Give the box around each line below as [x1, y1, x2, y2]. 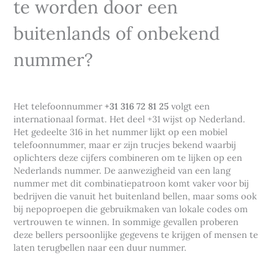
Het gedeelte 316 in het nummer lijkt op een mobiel [13, 126, 228, 138]
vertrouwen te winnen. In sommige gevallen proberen [13, 216, 239, 228]
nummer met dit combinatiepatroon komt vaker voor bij [13, 177, 250, 190]
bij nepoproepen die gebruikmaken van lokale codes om [13, 203, 248, 215]
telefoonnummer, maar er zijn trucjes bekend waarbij [13, 139, 237, 151]
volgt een [169, 100, 210, 113]
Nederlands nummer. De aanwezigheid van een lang [13, 165, 231, 177]
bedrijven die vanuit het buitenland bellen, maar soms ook [13, 190, 257, 202]
